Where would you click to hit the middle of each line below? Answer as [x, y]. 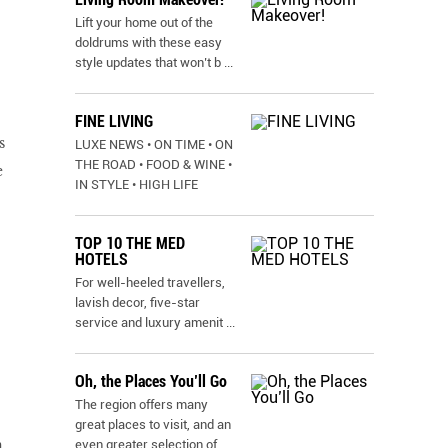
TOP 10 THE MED [130, 243]
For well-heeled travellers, [150, 282]
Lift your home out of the [144, 22]
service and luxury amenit [149, 322]
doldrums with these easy [148, 42]
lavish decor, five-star [137, 302]
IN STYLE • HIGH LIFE [136, 184]
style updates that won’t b [148, 62]
